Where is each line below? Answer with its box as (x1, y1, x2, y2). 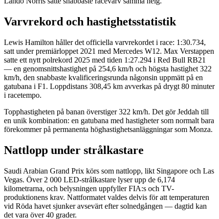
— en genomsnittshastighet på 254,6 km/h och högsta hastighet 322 (4, 65, 212, 73)
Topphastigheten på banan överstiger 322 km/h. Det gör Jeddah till (4, 108, 209, 116)
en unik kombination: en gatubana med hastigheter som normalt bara (4, 116, 214, 125)
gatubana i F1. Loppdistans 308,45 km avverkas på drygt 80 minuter (4, 82, 215, 91)
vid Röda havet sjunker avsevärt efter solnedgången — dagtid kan (4, 201, 207, 210)
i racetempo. (4, 91, 42, 100)
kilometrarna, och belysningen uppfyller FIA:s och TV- (4, 184, 174, 193)
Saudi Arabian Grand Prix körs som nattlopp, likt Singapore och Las (4, 166, 214, 175)
